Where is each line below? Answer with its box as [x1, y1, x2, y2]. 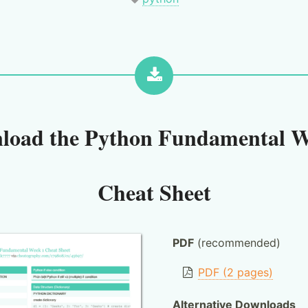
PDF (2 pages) [198, 265, 274, 279]
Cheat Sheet [97, 176, 211, 208]
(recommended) [193, 236, 280, 250]
